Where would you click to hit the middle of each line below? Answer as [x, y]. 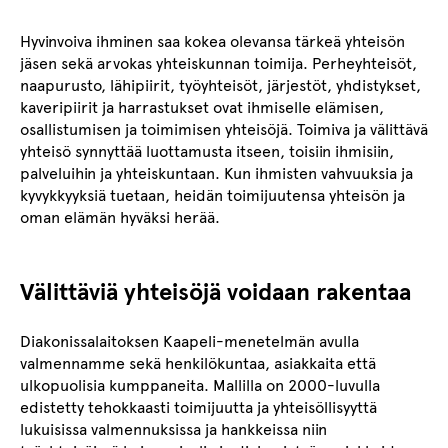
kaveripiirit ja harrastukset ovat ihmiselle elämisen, [202, 107]
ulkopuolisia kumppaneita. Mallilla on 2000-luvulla [200, 385]
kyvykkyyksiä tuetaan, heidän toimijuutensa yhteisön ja [212, 195]
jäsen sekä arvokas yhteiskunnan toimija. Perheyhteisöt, [218, 63]
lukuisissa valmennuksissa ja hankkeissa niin [173, 429]
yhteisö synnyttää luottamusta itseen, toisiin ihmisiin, [207, 151]
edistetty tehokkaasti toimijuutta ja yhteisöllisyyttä [198, 407]
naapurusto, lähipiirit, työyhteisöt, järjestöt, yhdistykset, [220, 85]
